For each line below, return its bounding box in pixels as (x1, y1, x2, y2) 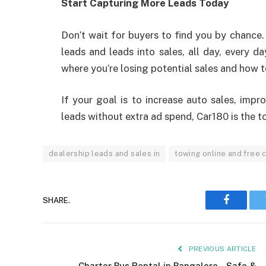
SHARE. (43, 195, 70, 205)
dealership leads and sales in (49, 149, 160, 159)
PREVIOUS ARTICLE (186, 245, 256, 253)
